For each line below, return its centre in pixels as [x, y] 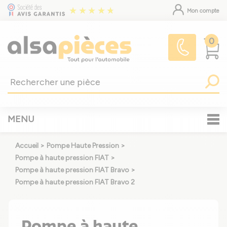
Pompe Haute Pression [83, 146]
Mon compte [202, 11]
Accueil [27, 146]
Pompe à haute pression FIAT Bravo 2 [75, 182]
